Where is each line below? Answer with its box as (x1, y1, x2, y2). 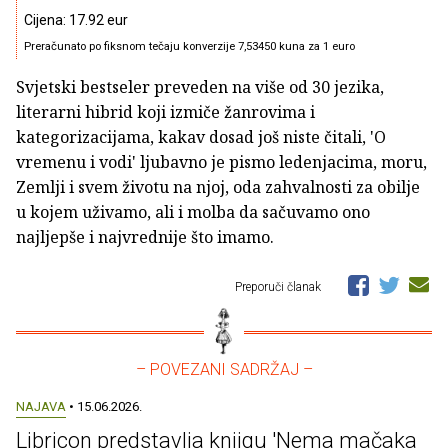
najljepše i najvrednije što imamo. (16, 225, 274, 248)
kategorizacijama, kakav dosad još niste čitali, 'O (16, 125, 386, 148)
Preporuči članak (235, 279, 324, 294)
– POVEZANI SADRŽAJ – (135, 359, 313, 379)
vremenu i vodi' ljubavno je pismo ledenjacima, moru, (16, 150, 427, 173)
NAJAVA (16, 398, 66, 414)
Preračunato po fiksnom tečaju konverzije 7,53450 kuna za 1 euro (24, 39, 355, 53)
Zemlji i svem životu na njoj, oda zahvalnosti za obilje (16, 175, 420, 198)
